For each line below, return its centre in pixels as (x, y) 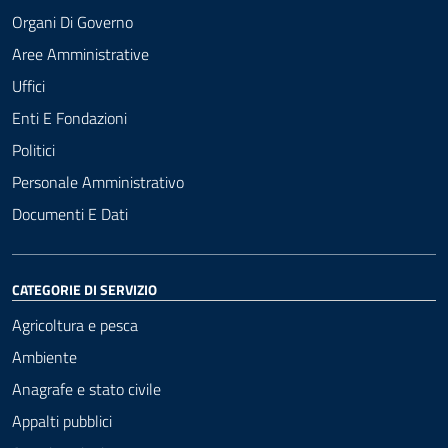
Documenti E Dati (70, 213)
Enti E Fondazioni (69, 117)
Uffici (28, 85)
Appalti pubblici (62, 420)
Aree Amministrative (80, 53)
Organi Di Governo (72, 21)
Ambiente (44, 356)
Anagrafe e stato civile (86, 388)
